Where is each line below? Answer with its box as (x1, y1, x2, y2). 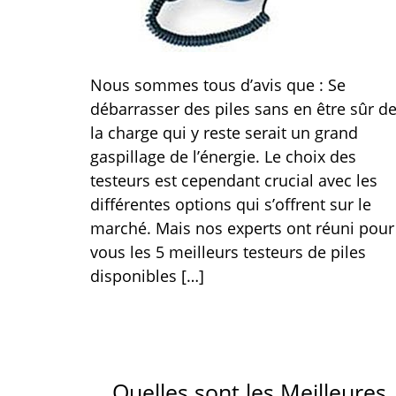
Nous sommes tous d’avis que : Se (90, 74, 346, 95)
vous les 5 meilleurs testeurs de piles (90, 241, 366, 263)
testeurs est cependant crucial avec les (90, 170, 377, 191)
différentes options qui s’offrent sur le (90, 194, 371, 215)
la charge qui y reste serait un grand (90, 122, 358, 143)
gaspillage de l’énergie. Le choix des (90, 146, 356, 167)
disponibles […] (90, 265, 204, 286)
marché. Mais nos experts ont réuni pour (90, 217, 394, 239)
